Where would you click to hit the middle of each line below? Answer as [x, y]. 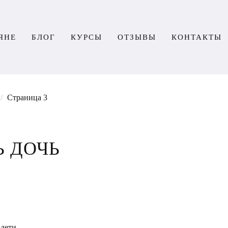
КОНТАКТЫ [196, 37]
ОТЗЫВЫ [137, 37]
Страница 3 [27, 97]
